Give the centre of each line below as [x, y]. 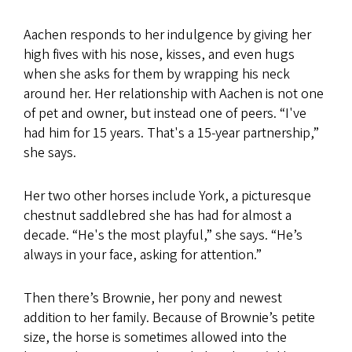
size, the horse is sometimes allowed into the [155, 337]
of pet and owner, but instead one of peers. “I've [165, 113]
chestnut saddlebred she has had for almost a [158, 215]
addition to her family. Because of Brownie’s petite [169, 317]
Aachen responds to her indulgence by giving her [167, 35]
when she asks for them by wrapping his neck [157, 74]
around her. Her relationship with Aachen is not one [174, 93]
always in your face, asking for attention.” [143, 255]
